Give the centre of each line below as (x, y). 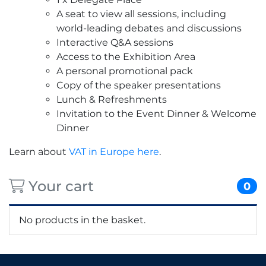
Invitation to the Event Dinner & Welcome (156, 113)
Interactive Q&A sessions (115, 42)
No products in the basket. (82, 220)
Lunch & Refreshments (112, 99)
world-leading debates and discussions (149, 28)
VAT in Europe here (114, 151)
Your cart (59, 186)
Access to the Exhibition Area (126, 56)
